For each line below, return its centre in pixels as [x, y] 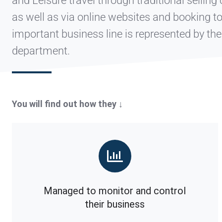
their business [115, 204]
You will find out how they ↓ [67, 104]
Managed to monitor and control [115, 191]
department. [43, 51]
